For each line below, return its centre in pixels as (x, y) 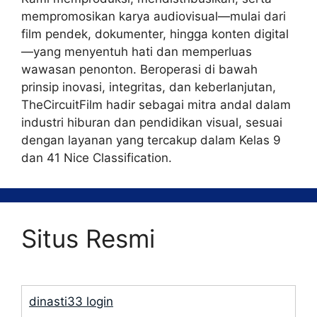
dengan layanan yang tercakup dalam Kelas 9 (151, 140)
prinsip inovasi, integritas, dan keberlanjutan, (149, 87)
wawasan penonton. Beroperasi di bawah (139, 69)
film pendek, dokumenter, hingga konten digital (155, 34)
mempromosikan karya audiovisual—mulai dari (154, 16)
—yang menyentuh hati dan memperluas (137, 51)
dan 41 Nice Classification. (97, 157)
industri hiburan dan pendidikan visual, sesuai (152, 122)
